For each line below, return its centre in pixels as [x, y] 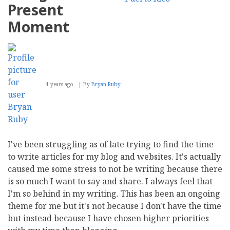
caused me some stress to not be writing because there [115, 169]
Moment [39, 26]
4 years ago [60, 84]
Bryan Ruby [106, 84]
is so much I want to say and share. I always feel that [110, 181]
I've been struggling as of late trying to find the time [111, 144]
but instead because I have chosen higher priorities [108, 218]
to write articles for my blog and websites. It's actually [114, 156]
